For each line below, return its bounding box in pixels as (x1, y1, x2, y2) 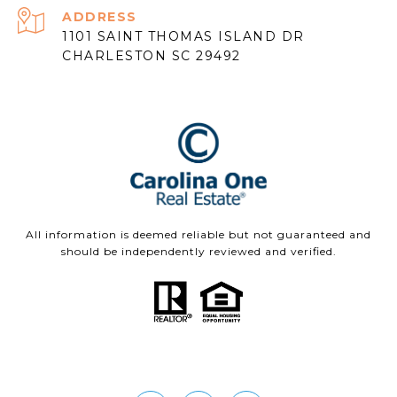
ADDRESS (62, 9, 137, 26)
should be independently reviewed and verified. (60, 245, 337, 259)
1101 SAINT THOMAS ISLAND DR (62, 28, 305, 45)
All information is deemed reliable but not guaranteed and (26, 228, 371, 242)
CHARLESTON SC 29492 (62, 48, 241, 65)
